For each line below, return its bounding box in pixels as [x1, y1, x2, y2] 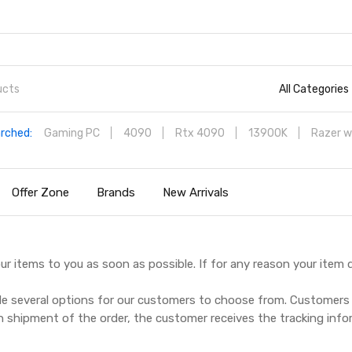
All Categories [278, 82, 349, 96]
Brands [97, 185, 136, 200]
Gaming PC [43, 126, 100, 140]
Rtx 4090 [174, 126, 225, 140]
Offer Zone [12, 185, 70, 200]
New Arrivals [163, 185, 229, 200]
